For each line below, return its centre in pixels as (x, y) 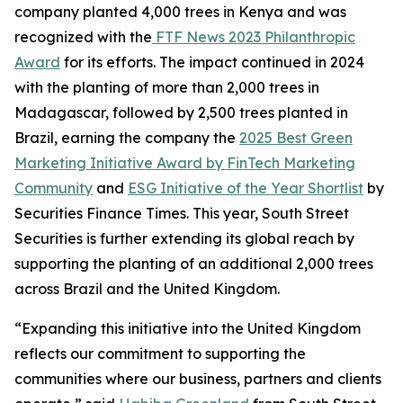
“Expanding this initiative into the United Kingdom (188, 328)
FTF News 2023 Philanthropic (254, 37)
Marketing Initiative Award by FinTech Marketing (185, 163)
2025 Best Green (296, 138)
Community (54, 188)
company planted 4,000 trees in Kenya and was (180, 12)
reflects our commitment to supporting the (160, 354)
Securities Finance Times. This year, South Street (182, 213)
